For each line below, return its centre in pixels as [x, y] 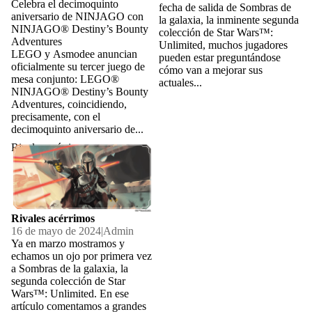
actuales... [180, 83]
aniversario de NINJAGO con [77, 17]
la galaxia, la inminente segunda [229, 20]
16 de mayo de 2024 [56, 231]
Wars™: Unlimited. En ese [70, 294]
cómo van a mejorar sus [211, 70]
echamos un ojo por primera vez [81, 256]
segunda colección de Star [68, 281]
